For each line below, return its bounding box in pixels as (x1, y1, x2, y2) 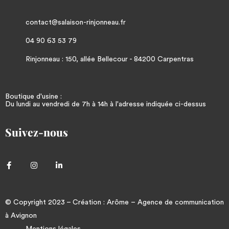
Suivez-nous (5, 125, 68, 140)
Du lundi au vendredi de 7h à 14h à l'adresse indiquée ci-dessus (5, 101, 206, 108)
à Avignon (5, 212, 37, 220)
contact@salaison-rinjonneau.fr (26, 19, 126, 27)
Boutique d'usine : (5, 93, 62, 101)
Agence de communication (138, 199, 224, 207)
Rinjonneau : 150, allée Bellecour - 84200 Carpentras (26, 56, 194, 63)
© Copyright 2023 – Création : (5, 199, 107, 207)
